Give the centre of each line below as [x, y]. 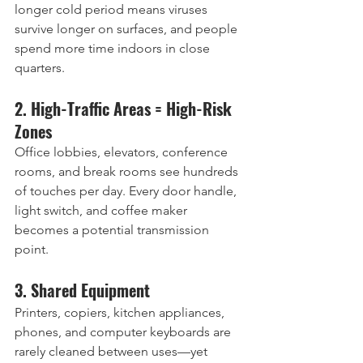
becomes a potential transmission [113, 230]
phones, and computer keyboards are [124, 332]
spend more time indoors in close [114, 48]
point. [32, 249]
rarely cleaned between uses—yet [113, 351]
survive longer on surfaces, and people [128, 29]
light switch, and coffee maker [102, 210]
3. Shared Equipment [82, 290]
